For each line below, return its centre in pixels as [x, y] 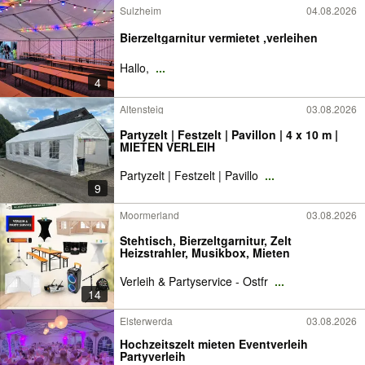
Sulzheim [141, 10]
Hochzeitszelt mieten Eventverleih [214, 344]
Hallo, [136, 68]
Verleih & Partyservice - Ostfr [196, 281]
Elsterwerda [146, 321]
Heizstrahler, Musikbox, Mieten [205, 253]
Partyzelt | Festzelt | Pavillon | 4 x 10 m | [229, 134]
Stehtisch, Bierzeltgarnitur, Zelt [206, 240]
